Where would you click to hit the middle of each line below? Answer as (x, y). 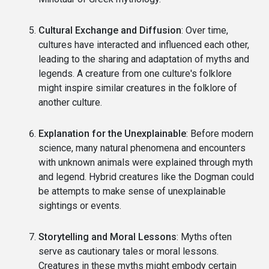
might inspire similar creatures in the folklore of (138, 88)
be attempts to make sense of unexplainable (132, 191)
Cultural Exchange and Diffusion (110, 30)
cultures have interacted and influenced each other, (144, 44)
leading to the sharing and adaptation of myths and (144, 59)
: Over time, (205, 30)
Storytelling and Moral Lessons (107, 237)
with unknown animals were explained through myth (146, 162)
